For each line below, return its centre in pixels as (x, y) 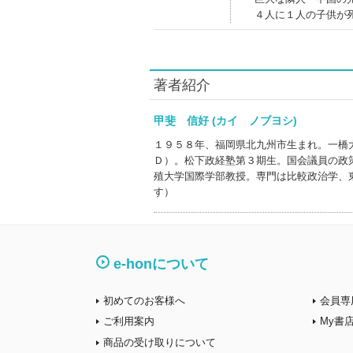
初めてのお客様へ (144, 300)
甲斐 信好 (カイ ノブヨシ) (236, 121)
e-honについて (161, 264)
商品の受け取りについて (160, 342)
